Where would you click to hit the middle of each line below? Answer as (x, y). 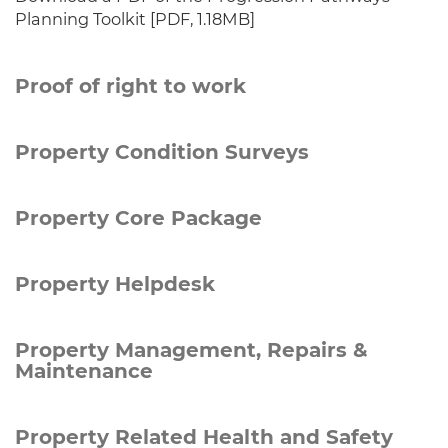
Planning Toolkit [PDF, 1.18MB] (135, 19)
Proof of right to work (130, 86)
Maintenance (84, 371)
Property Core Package (138, 218)
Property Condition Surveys (162, 152)
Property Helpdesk (115, 284)
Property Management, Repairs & (191, 350)
